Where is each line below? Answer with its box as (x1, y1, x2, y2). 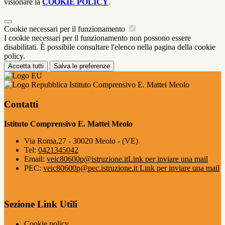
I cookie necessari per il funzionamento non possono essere (4, 34, 191, 43)
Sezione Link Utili (4, 199, 77, 210)
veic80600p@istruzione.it (47, 154, 128, 163)
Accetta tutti (8, 62, 44, 70)
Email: (24, 154, 47, 163)
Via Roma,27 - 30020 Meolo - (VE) (24, 136, 138, 145)
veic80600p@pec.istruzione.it (43, 163, 140, 172)
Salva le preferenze (54, 62, 110, 70)
